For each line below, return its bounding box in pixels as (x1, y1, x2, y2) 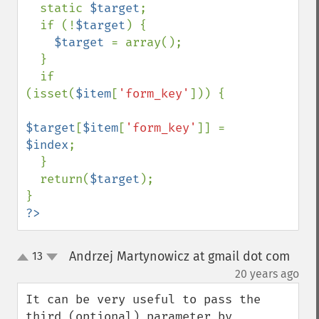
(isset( (26, 86, 75, 101)
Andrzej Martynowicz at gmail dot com (68, 249, 290, 264)
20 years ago (235, 267, 299, 281)
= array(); (111, 35, 182, 50)
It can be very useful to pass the (26, 292, 261, 307)
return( (40, 172, 90, 187)
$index (26, 137, 68, 152)
